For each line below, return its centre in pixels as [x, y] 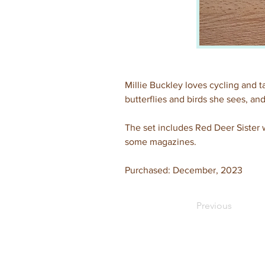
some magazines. [161, 142]
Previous [214, 206]
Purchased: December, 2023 [184, 170]
